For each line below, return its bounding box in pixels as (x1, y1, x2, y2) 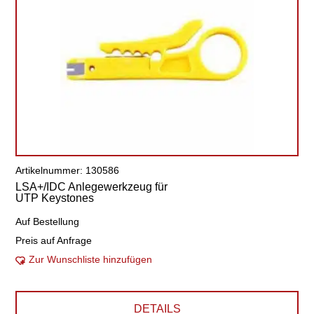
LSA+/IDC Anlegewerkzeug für (15, 181, 168, 193)
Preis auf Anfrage (15, 235, 93, 246)
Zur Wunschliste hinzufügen (29, 254, 153, 265)
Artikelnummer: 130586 (15, 165, 120, 176)
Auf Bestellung (15, 216, 80, 227)
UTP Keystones (15, 192, 95, 204)
